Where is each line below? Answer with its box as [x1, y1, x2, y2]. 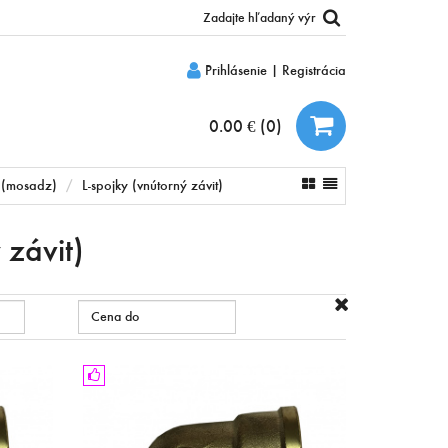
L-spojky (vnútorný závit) [81, 176, 223, 194]
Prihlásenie [201, 61, 267, 79]
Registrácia [282, 61, 346, 79]
